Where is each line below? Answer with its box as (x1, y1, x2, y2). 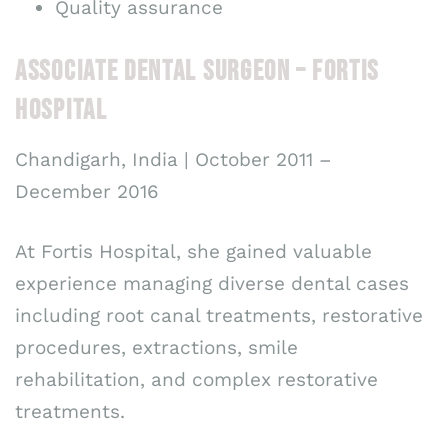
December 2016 (15, 179, 159, 203)
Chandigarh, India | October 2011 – (15, 147, 332, 171)
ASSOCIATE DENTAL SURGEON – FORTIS (15, 54, 380, 88)
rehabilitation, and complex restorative (15, 368, 378, 392)
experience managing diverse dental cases (15, 272, 409, 296)
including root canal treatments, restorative (15, 304, 423, 328)
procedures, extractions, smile (15, 336, 298, 360)
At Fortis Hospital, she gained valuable (15, 240, 372, 264)
